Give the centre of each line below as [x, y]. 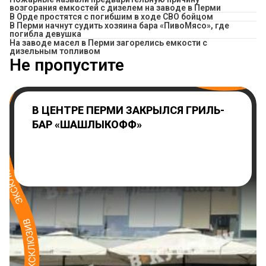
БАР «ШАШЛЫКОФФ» [87, 124]
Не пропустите [67, 65]
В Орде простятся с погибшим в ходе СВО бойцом [111, 16]
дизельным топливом [55, 51]
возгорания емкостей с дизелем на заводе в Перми [115, 7]
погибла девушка [45, 34]
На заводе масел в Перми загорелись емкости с [108, 42]
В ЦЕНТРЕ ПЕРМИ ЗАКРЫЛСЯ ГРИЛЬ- [128, 110]
